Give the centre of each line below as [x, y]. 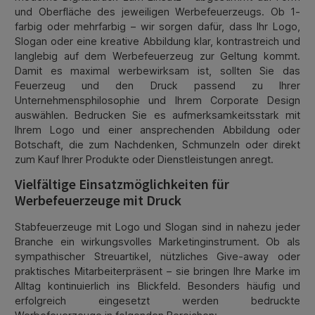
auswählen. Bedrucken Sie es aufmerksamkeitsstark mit [157, 115]
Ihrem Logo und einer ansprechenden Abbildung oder [157, 129]
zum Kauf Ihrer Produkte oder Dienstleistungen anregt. [144, 159]
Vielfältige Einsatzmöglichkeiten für [122, 185]
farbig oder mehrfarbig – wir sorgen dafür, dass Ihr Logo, [157, 26]
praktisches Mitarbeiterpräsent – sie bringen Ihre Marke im [157, 271]
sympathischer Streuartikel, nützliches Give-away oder [157, 256]
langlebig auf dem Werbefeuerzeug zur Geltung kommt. [157, 56]
